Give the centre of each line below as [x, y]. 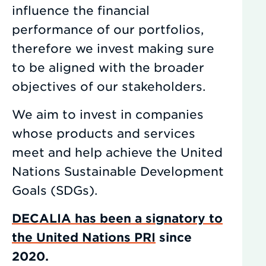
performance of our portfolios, [108, 29]
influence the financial [81, 10]
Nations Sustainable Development [118, 171]
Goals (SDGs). [55, 190]
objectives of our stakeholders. [109, 86]
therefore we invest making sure [113, 48]
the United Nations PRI [84, 237]
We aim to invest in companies [108, 114]
